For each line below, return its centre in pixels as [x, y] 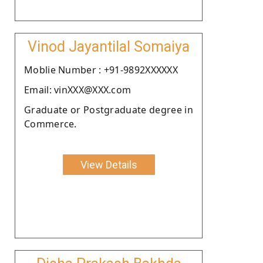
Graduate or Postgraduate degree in [109, 109]
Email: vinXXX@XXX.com [78, 90]
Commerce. [50, 124]
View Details [109, 164]
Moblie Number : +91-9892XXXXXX [101, 70]
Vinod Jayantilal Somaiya [109, 46]
